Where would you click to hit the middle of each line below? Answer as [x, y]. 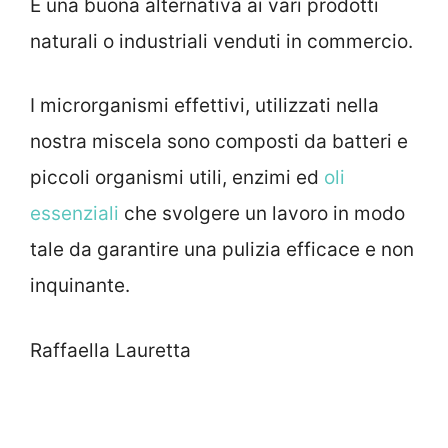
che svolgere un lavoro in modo [262, 214]
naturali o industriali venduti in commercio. [221, 41]
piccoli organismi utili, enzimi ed [177, 178]
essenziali [74, 214]
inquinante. [80, 286]
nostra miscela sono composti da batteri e [219, 142]
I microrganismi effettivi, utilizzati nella [204, 106]
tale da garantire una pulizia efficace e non [222, 250]
